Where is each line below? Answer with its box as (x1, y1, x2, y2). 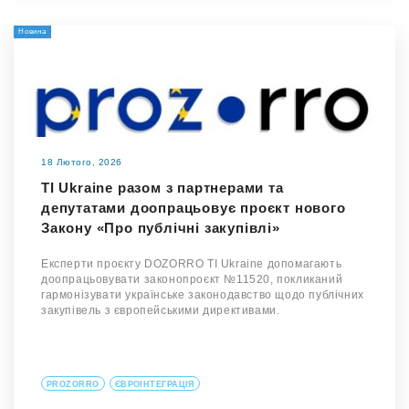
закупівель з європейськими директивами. (41, 304, 280, 318)
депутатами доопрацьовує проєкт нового (41, 200, 346, 216)
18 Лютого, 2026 (41, 157, 122, 168)
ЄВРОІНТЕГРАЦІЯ (114, 380, 194, 389)
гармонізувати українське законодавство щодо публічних (41, 288, 364, 302)
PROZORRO (47, 380, 100, 389)
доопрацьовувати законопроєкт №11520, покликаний (41, 273, 343, 287)
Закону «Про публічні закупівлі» (41, 220, 280, 236)
